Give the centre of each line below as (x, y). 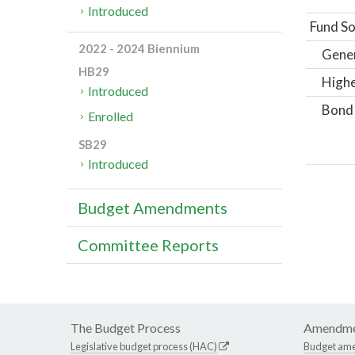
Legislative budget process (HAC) (144, 347)
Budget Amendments (153, 208)
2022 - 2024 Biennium (139, 49)
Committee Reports (148, 245)
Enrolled (111, 116)
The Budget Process (126, 328)
